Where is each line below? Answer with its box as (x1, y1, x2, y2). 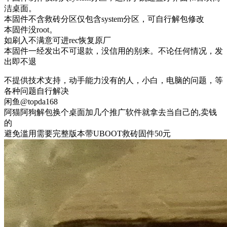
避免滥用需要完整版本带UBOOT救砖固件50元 (4, 129, 171, 138)
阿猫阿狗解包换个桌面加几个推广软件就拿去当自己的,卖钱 (4, 107, 217, 117)
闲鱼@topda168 (4, 97, 58, 106)
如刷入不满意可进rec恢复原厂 (4, 35, 111, 45)
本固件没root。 (4, 25, 57, 34)
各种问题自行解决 (4, 86, 69, 95)
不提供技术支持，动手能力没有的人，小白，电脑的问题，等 (4, 75, 223, 85)
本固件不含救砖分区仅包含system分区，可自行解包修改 (4, 14, 204, 23)
